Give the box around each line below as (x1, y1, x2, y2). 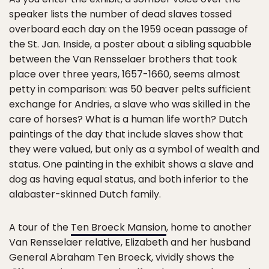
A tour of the (9, 220, 71, 234)
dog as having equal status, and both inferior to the (9, 172, 249, 186)
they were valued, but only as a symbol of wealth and (9, 142, 259, 156)
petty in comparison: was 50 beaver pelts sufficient (9, 82, 251, 96)
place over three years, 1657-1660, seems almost (9, 67, 240, 81)
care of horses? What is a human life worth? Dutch (9, 112, 247, 126)
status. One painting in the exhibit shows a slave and (9, 157, 253, 171)
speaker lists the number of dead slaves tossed (9, 7, 232, 21)
